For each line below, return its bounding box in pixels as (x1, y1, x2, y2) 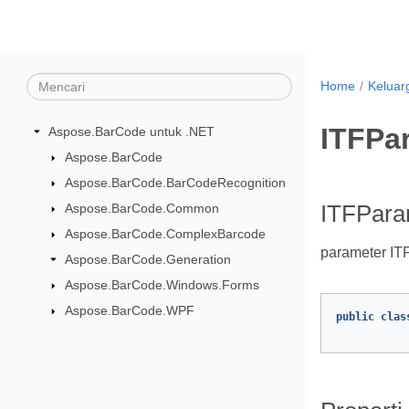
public (336, 310, 374, 323)
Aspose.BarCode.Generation (64, 251, 231, 267)
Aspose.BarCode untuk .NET (48, 123, 215, 139)
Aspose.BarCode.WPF (64, 302, 194, 318)
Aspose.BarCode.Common (64, 200, 219, 215)
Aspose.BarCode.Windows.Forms (64, 277, 259, 292)
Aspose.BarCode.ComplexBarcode (64, 225, 266, 241)
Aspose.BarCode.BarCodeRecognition (64, 174, 286, 190)
